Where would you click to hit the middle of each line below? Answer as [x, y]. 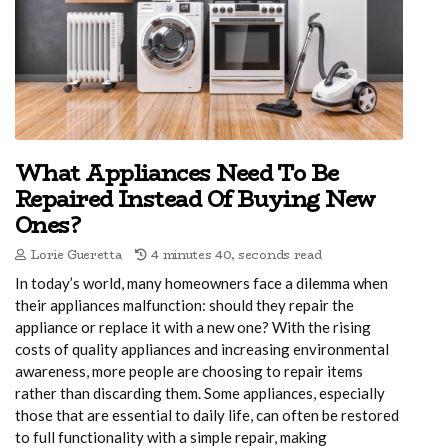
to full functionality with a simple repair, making [171, 436]
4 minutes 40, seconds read [236, 254]
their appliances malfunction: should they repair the [184, 304]
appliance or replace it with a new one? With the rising [193, 326]
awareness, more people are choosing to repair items [189, 370]
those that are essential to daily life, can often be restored [207, 414]
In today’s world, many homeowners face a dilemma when [201, 282]
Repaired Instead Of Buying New [195, 198]
